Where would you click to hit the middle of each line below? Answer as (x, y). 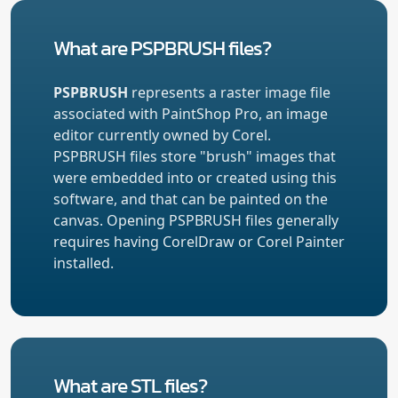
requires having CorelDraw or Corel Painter (199, 241)
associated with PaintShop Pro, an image (191, 113)
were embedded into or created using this (195, 177)
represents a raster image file (229, 92)
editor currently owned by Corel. (162, 135)
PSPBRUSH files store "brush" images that (195, 156)
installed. (84, 263)
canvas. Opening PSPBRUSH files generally (196, 220)
